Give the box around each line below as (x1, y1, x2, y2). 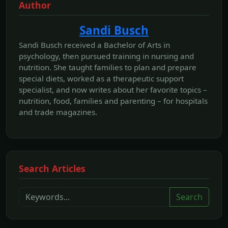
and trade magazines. (19, 107, 97, 118)
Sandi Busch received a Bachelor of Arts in (19, 40, 170, 50)
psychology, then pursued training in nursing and (19, 51, 194, 62)
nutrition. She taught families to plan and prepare (19, 62, 196, 73)
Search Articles (19, 162, 85, 175)
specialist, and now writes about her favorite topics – (19, 84, 207, 95)
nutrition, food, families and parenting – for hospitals (19, 96, 208, 106)
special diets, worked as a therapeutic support (19, 73, 184, 84)
